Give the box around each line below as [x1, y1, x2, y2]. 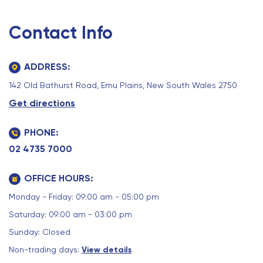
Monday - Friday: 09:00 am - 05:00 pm [9, 192, 159, 202]
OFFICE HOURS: [24, 173, 93, 184]
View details [82, 245, 131, 255]
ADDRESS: [24, 61, 70, 73]
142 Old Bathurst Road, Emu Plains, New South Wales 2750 [9, 80, 237, 90]
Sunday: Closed [9, 227, 70, 237]
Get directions [9, 97, 75, 109]
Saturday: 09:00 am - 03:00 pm [9, 210, 132, 220]
